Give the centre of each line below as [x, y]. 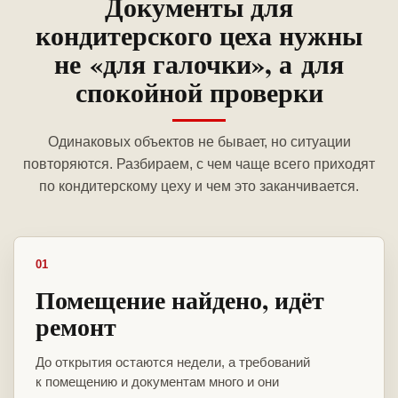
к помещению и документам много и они [157, 382]
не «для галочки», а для [199, 64]
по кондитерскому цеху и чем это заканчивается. [199, 187]
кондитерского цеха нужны [199, 35]
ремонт [76, 327]
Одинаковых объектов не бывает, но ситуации [199, 142]
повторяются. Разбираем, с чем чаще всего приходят [199, 164]
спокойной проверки [199, 92]
